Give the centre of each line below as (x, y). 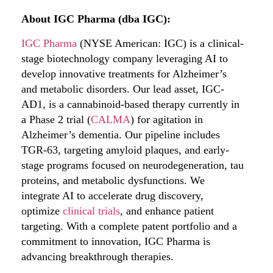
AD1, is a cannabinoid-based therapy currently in (130, 104)
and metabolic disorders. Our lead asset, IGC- (123, 89)
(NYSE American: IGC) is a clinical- (160, 43)
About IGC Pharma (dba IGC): (96, 19)
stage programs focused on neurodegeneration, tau (133, 165)
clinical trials (91, 211)
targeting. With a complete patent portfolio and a (129, 226)
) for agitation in (167, 119)
